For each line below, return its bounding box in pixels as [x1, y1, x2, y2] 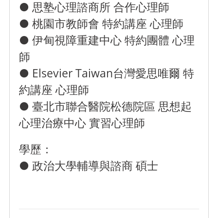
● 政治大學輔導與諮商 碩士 [19, 157, 159, 173]
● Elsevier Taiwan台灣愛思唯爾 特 [19, 65, 195, 81]
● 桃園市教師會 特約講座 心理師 [19, 16, 184, 32]
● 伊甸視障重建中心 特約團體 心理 [19, 32, 195, 48]
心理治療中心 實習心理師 [19, 115, 145, 131]
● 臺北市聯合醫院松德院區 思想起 [19, 98, 192, 114]
